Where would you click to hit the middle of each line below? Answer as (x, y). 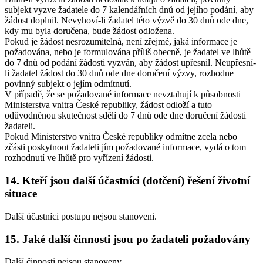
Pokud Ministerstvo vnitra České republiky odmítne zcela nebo (121, 137)
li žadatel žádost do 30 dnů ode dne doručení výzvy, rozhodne (119, 73)
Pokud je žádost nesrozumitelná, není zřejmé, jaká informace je (121, 42)
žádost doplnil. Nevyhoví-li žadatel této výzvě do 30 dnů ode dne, (127, 21)
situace (21, 194)
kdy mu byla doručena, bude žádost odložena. (90, 31)
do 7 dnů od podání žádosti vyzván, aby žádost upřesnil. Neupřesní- (130, 63)
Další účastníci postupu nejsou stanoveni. (81, 216)
